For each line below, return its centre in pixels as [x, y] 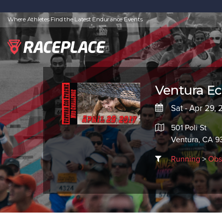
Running [185, 159]
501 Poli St [189, 128]
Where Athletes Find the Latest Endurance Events [75, 19]
